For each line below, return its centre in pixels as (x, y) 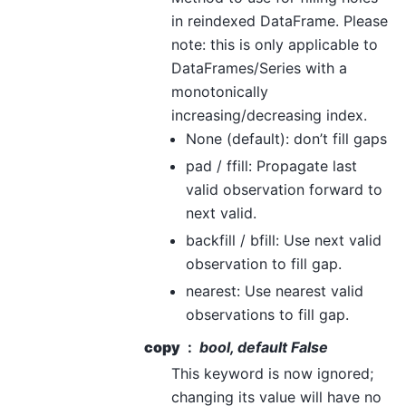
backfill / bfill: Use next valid (284, 241)
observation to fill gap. (264, 264)
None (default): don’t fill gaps (286, 139)
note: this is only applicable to (275, 45)
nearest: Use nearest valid (275, 291)
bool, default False (264, 348)
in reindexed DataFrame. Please (280, 21)
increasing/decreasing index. (269, 116)
